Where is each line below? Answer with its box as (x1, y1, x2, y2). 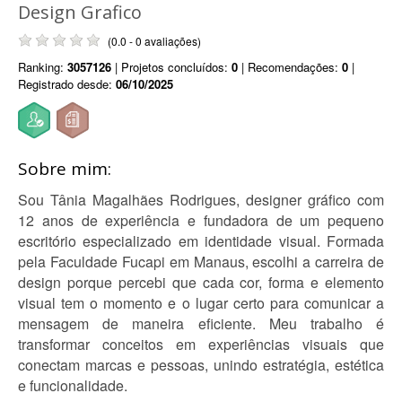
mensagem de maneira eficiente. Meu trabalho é (18, 313, 384, 334)
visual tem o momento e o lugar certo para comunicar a (18, 293, 384, 313)
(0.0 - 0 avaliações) (108, 33, 201, 48)
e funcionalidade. (18, 375, 127, 396)
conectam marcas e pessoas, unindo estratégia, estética (18, 354, 384, 375)
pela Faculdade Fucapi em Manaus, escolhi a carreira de (18, 251, 384, 272)
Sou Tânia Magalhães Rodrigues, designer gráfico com (18, 189, 384, 210)
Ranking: (18, 58, 67, 75)
